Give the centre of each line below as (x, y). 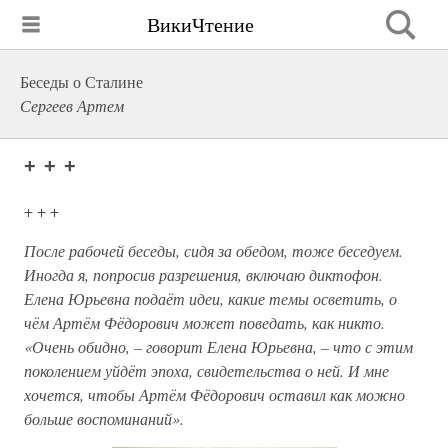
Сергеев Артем (72, 105)
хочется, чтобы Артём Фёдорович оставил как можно (214, 394)
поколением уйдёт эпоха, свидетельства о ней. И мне (206, 370)
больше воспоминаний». (104, 418)
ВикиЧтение (200, 24)
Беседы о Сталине (81, 81)
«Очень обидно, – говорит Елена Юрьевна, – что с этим (218, 346)
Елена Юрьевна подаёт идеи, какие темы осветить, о (210, 298)
